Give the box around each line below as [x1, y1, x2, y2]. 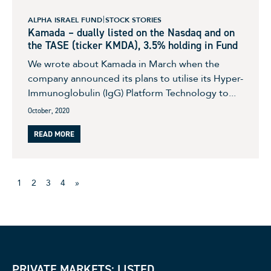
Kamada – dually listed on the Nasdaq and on [28, 25, 235, 41]
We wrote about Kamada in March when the [28, 57, 220, 71]
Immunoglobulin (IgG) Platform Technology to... [28, 87, 236, 100]
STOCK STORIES [105, 15, 162, 25]
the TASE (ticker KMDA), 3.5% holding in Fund [28, 38, 238, 53]
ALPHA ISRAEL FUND [28, 15, 102, 25]
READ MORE [34, 129, 74, 140]
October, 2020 [28, 106, 70, 116]
